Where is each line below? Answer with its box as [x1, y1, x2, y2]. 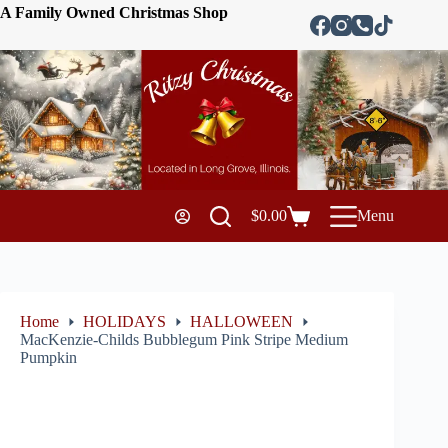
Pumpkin [20, 349, 77, 367]
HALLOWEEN [190, 313, 293, 331]
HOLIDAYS [83, 313, 166, 331]
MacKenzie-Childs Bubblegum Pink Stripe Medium [20, 331, 348, 349]
